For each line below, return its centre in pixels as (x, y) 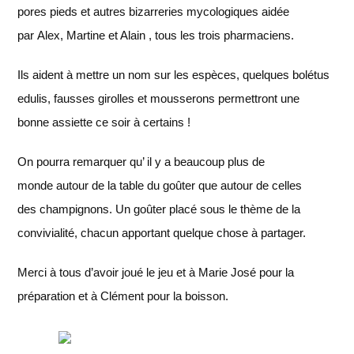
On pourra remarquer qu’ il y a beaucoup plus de (141, 162)
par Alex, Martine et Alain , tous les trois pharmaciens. (156, 35)
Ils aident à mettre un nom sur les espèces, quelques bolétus (174, 75)
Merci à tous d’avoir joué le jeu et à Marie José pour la (156, 272)
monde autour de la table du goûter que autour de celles (160, 185)
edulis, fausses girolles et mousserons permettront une (159, 98)
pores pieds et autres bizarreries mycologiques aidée (154, 11)
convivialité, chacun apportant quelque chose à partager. (162, 233)
